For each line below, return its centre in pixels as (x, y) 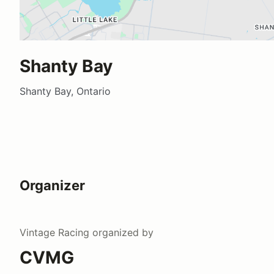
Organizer (52, 185)
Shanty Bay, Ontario (65, 91)
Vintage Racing (54, 232)
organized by (121, 232)
